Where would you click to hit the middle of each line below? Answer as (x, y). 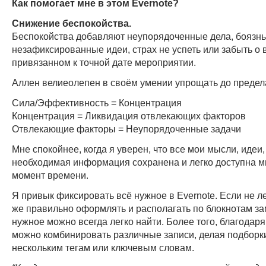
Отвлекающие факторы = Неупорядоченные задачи (126, 129)
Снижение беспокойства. (72, 23)
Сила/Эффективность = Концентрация (97, 102)
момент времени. (50, 175)
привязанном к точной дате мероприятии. (104, 62)
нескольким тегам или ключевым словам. (103, 247)
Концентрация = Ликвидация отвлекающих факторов (129, 115)
